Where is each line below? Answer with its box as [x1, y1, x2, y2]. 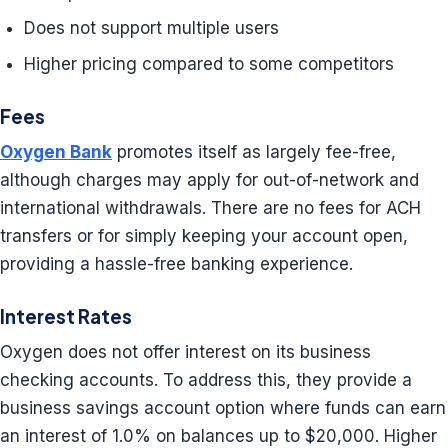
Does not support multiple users [24, 18, 279, 38]
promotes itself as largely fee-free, [112, 142, 396, 162]
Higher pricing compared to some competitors [24, 54, 394, 74]
